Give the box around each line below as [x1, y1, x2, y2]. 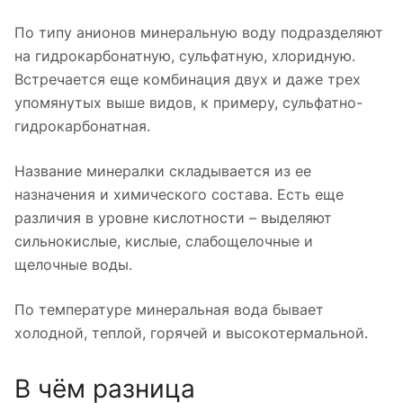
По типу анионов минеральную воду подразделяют [14, 22, 383, 41]
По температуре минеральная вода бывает [14, 300, 324, 318]
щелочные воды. [14, 255, 132, 273]
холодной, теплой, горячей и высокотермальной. [14, 323, 368, 342]
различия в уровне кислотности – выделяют [14, 208, 332, 227]
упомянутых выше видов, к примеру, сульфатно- [14, 93, 363, 112]
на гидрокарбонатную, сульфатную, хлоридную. [14, 46, 355, 65]
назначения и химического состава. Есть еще [14, 184, 344, 203]
